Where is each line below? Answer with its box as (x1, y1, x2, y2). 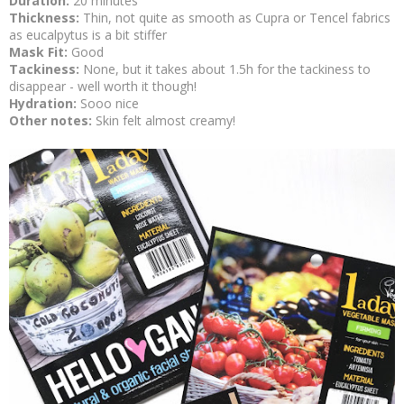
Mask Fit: (9, 43, 71, 60)
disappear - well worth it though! (9, 78, 197, 95)
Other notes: (9, 112, 96, 129)
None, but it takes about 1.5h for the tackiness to (83, 60, 371, 78)
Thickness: (9, 9, 83, 26)
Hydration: (9, 95, 80, 112)
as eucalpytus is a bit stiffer (9, 26, 167, 43)
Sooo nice (80, 95, 139, 112)
